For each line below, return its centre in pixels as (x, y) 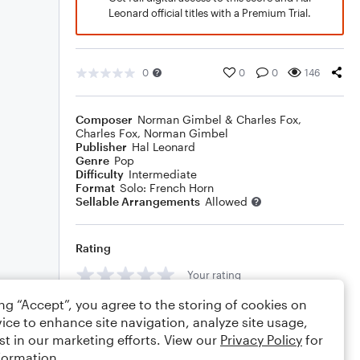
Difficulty (100, 174)
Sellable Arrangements (138, 201)
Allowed (226, 201)
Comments (105, 311)
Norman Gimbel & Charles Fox (218, 119)
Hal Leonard (164, 147)
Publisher (101, 147)
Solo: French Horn (167, 188)
